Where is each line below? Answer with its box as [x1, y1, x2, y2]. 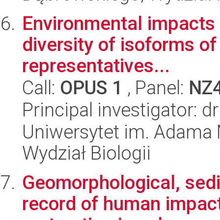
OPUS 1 [60, 77, 123, 99]
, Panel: [123, 77, 189, 99]
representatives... [22, 55, 170, 77]
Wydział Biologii [22, 142, 151, 165]
